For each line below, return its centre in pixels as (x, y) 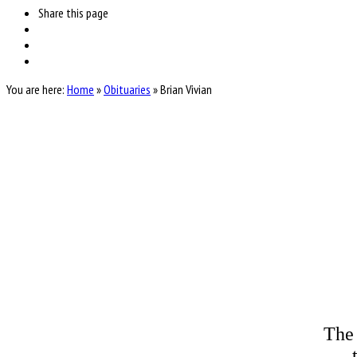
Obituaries (127, 90)
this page (87, 13)
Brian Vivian (186, 90)
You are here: (35, 90)
